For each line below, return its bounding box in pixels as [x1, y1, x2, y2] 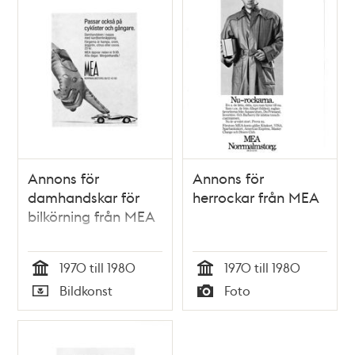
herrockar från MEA [193, 188, 319, 207]
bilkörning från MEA [28, 207, 156, 226]
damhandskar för [28, 188, 140, 207]
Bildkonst [59, 282, 113, 300]
